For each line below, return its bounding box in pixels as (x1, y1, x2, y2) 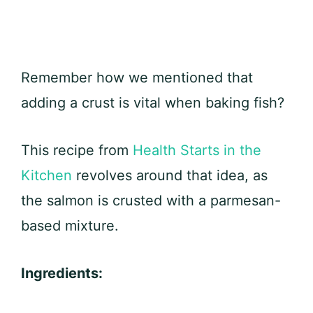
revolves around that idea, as (72, 167, 268, 184)
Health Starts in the (133, 142, 261, 159)
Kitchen (21, 167, 72, 184)
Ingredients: (21, 265, 103, 282)
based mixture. (21, 217, 119, 235)
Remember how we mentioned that (21, 69, 253, 87)
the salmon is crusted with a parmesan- (21, 192, 281, 210)
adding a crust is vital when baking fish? (21, 94, 284, 112)
